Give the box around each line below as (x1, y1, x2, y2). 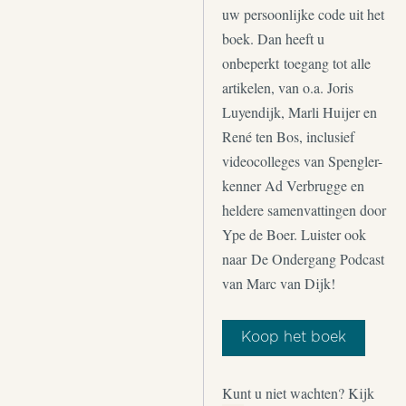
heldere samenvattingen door (222, 200, 386, 219)
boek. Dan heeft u (222, 29, 324, 48)
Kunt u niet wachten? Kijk (222, 383, 374, 402)
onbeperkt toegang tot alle (222, 53, 371, 72)
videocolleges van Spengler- (222, 151, 382, 170)
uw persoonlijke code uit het (222, 5, 384, 24)
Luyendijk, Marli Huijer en (222, 102, 377, 121)
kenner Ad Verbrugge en (222, 176, 364, 195)
